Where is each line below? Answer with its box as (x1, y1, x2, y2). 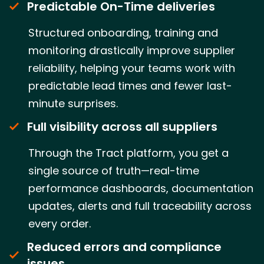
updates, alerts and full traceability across (28, 198, 252, 213)
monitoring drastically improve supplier (28, 42, 235, 58)
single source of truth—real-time (28, 163, 199, 178)
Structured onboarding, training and (28, 25, 218, 40)
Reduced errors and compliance (27, 238, 222, 255)
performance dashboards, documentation (28, 180, 253, 196)
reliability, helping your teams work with (28, 60, 235, 75)
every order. (28, 216, 91, 231)
